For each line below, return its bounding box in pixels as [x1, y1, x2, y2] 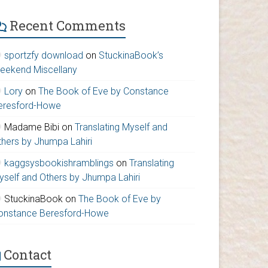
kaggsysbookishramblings [4, 157, 114, 169]
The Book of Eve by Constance [38, 85, 169, 97]
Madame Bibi [4, 121, 60, 133]
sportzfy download [4, 49, 84, 61]
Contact [4, 245, 52, 263]
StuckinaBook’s [99, 49, 164, 61]
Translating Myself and [75, 121, 168, 133]
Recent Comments [10, 16, 126, 34]
